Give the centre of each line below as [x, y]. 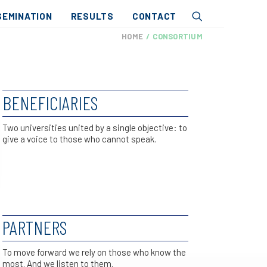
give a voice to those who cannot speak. [79, 139]
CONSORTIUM [178, 36]
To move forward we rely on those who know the [94, 252]
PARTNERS [35, 227]
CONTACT [154, 16]
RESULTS [92, 16]
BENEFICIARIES [50, 103]
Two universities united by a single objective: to [95, 128]
